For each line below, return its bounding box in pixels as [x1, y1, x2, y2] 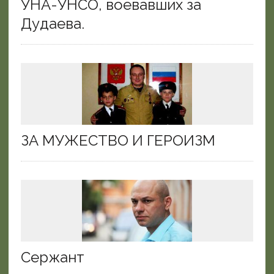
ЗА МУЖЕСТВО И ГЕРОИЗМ [20, 131, 215, 150]
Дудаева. [20, 15, 84, 33]
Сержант [20, 248, 84, 267]
